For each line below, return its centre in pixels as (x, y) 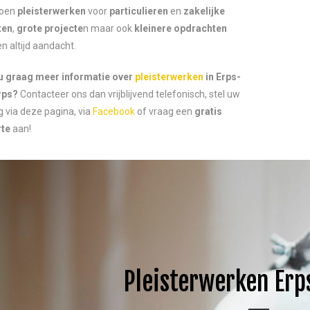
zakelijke (204, 11)
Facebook (114, 111)
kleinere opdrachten (181, 28)
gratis (208, 111)
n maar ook (109, 28)
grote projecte (50, 28)
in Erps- (222, 77)
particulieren (139, 11)
